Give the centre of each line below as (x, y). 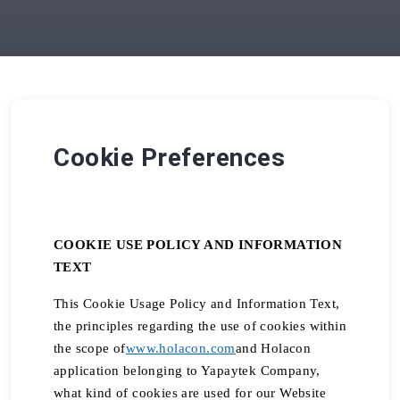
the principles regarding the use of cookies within (200, 326)
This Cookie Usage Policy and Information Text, (197, 304)
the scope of (90, 348)
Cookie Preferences (169, 158)
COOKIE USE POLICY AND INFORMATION (198, 245)
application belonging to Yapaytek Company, (187, 371)
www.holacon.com (180, 348)
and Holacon (273, 348)
